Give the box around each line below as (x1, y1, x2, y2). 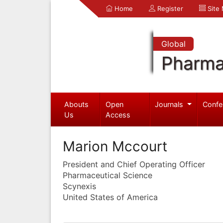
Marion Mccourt (63, 137, 167, 155)
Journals (155, 100, 186, 109)
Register (155, 4, 183, 12)
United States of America (63, 192, 158, 202)
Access (106, 110, 131, 119)
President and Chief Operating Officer (63, 159, 205, 169)
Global (161, 39, 186, 49)
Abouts (64, 100, 89, 109)
